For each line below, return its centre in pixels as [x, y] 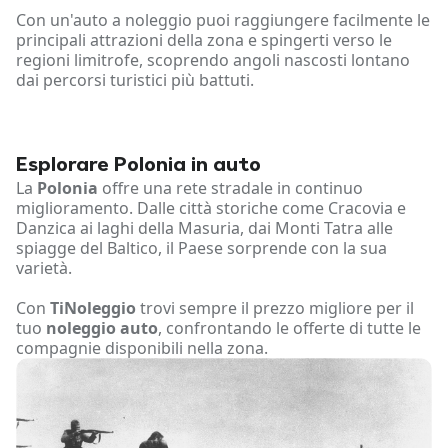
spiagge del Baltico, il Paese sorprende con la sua [201, 248]
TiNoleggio [93, 308]
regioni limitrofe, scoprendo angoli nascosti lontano [213, 60]
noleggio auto [102, 328]
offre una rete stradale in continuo [230, 188]
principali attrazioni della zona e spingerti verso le [204, 40]
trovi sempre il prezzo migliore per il [275, 308]
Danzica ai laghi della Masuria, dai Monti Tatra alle [204, 228]
